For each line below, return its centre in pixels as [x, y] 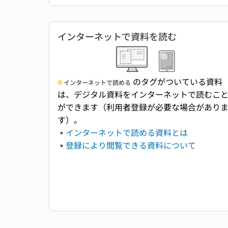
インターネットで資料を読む [117, 36]
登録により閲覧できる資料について [131, 145]
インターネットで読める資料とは [127, 133]
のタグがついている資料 [177, 82]
